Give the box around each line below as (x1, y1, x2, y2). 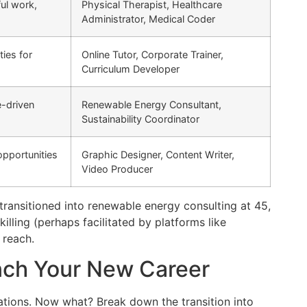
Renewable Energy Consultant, (82, 99, 221, 111)
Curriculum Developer (82, 63, 180, 75)
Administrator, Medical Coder (82, 13, 215, 25)
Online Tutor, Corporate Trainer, (82, 49, 223, 61)
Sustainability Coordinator (82, 113, 199, 125)
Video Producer (82, 163, 153, 175)
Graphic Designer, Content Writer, (82, 149, 234, 161)
